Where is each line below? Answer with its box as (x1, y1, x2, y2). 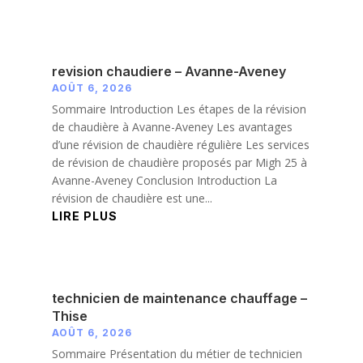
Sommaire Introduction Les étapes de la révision (51, 101, 306, 117)
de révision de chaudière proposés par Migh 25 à (51, 155, 307, 171)
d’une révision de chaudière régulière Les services (51, 137, 310, 153)
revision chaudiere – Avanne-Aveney (51, 63, 286, 80)
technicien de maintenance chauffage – (51, 290, 307, 307)
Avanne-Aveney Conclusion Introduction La (51, 173, 277, 189)
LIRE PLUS (51, 209, 117, 224)
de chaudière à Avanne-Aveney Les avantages (51, 119, 293, 135)
